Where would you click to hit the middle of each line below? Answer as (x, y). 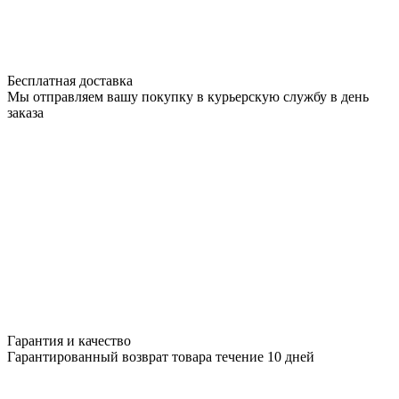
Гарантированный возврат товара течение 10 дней (161, 357)
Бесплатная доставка (70, 81)
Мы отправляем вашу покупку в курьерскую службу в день (188, 97)
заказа (25, 113)
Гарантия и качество (69, 341)
